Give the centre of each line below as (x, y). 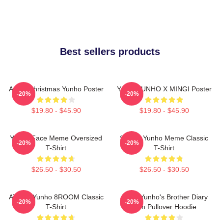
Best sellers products (110, 52)
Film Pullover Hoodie (164, 207)
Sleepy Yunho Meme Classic (164, 138)
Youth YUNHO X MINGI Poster (164, 89)
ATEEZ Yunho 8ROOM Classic (56, 197)
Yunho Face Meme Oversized (56, 138)
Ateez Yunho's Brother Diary (164, 197)
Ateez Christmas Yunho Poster (56, 89)
